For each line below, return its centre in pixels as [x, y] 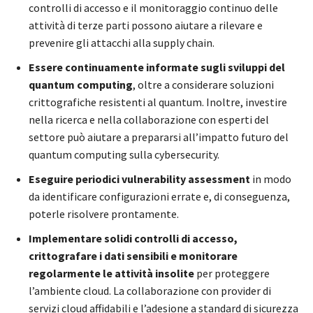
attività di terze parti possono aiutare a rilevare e [146, 26]
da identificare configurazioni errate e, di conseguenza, [159, 197]
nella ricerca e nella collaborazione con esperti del [149, 120]
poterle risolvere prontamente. [104, 214]
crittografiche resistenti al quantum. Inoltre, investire [158, 102]
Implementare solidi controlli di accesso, [133, 239]
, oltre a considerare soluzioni [203, 85]
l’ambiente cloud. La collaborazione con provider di [150, 291]
